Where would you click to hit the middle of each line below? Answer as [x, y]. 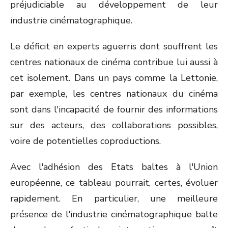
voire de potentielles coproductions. [85, 141]
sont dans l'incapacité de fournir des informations [114, 109]
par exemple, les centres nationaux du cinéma [114, 94]
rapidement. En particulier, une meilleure [114, 198]
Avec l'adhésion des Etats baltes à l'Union [114, 167]
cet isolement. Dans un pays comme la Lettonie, [114, 78]
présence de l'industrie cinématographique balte [114, 214]
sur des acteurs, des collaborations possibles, [114, 125]
